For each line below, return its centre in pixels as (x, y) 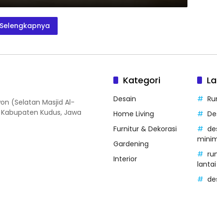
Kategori (142, 80)
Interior (125, 159)
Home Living (134, 114)
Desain (125, 99)
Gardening (131, 144)
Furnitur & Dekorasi (145, 129)
